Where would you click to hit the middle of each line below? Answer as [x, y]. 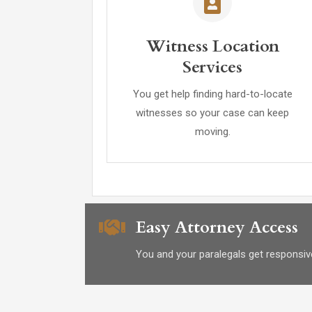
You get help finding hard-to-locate [212, 94]
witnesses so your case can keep [213, 113]
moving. [212, 132]
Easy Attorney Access [217, 227]
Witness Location [212, 46]
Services [213, 67]
